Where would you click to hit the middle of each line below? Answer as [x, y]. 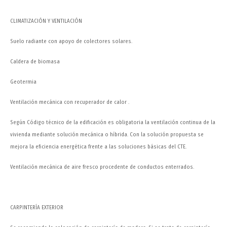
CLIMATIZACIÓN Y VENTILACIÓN [46, 21]
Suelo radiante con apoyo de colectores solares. [71, 42]
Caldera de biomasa [35, 62]
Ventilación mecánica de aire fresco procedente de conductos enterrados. [102, 167]
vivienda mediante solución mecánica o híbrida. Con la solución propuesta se [107, 135]
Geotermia [23, 82]
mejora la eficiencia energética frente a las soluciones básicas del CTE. [98, 147]
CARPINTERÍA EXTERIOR [37, 208]
